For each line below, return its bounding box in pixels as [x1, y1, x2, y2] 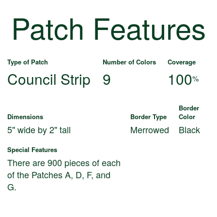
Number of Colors [103, 57, 156, 67]
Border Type [130, 112, 167, 122]
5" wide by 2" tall [7, 123, 71, 136]
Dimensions [7, 112, 43, 122]
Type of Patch [7, 57, 48, 67]
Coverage [168, 57, 196, 67]
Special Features [7, 145, 57, 155]
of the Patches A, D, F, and [7, 168, 110, 181]
